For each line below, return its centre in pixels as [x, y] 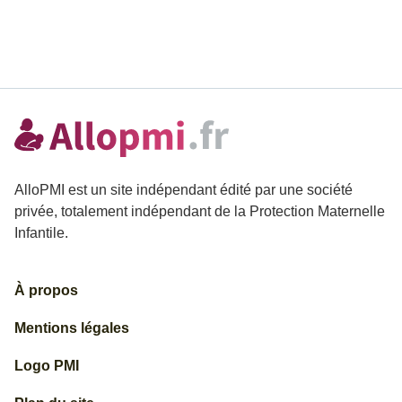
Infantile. [41, 233]
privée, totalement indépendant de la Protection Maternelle [200, 211]
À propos [46, 290]
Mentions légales [72, 328]
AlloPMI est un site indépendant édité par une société [184, 190]
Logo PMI [47, 366]
